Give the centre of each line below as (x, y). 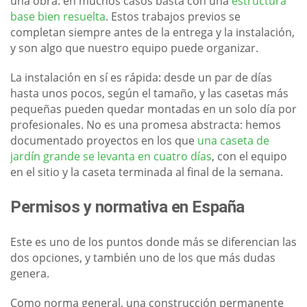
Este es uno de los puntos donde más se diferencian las (153, 242)
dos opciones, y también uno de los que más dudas (143, 258)
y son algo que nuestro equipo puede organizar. (134, 48)
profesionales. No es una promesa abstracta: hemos (146, 125)
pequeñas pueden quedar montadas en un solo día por (153, 109)
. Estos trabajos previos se (173, 17)
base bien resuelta (58, 17)
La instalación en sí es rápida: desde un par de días (141, 78)
